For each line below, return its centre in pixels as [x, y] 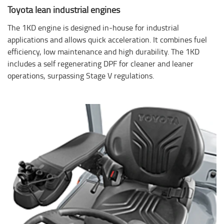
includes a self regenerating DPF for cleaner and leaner [100, 63]
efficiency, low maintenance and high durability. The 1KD [103, 51]
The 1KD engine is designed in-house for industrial [93, 27]
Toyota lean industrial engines [64, 9]
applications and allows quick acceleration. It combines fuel [107, 39]
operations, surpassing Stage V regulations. [81, 75]
